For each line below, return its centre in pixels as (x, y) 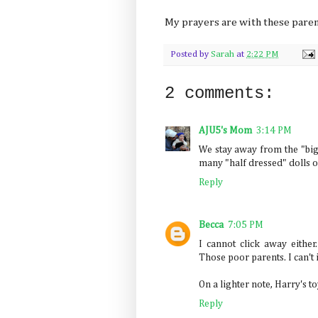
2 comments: (219, 93)
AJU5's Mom (225, 130)
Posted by (191, 54)
